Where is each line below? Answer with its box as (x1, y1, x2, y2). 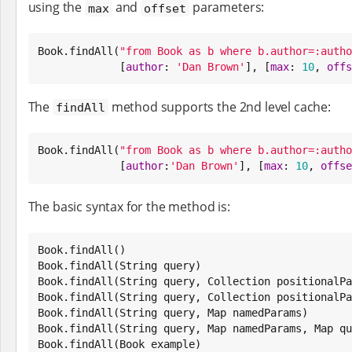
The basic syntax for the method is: (27, 197, 230, 215)
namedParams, (225, 321, 314, 335)
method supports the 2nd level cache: (108, 97, 331, 115)
